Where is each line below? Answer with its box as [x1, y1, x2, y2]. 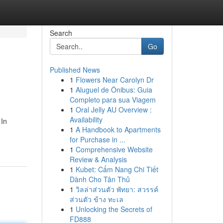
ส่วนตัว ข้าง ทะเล [69, 194, 123, 204]
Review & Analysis [69, 154, 127, 164]
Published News [49, 65, 100, 75]
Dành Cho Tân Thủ [69, 174, 130, 184]
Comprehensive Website [75, 144, 153, 154]
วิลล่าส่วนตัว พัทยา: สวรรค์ [75, 184, 158, 194]
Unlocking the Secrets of [75, 204, 152, 214]
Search [49, 28, 72, 38]
